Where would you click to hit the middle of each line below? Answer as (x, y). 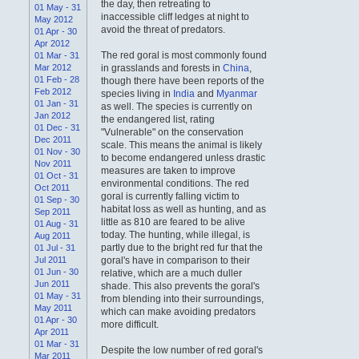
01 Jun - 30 (56, 271)
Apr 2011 (52, 331)
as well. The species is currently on (177, 106)
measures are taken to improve (169, 170)
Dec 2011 (53, 139)
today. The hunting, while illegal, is (176, 234)
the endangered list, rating (158, 119)
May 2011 (53, 307)
